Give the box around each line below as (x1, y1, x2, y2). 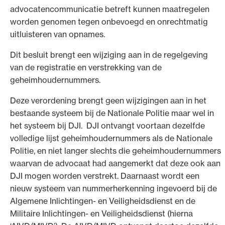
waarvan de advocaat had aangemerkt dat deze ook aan (10, 158, 220, 168)
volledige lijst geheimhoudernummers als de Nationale (10, 133, 212, 143)
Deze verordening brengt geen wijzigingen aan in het (10, 95, 206, 105)
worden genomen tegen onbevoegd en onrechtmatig (10, 16, 208, 27)
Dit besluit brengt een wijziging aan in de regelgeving (10, 49, 208, 60)
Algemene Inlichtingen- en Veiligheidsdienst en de (10, 195, 195, 206)
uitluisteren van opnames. (10, 29, 105, 39)
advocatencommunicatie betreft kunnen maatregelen (10, 4, 209, 14)
